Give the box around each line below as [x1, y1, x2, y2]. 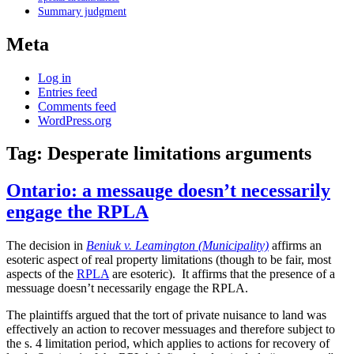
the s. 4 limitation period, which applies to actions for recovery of [6, 337, 330, 351]
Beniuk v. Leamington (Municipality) [86, 239, 269, 253]
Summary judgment [38, 4, 126, 17]
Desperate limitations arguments [47, 143, 311, 164]
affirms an [269, 239, 322, 253]
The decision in [6, 239, 86, 253]
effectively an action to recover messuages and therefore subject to [6, 322, 335, 337]
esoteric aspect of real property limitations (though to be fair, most [6, 253, 331, 267]
